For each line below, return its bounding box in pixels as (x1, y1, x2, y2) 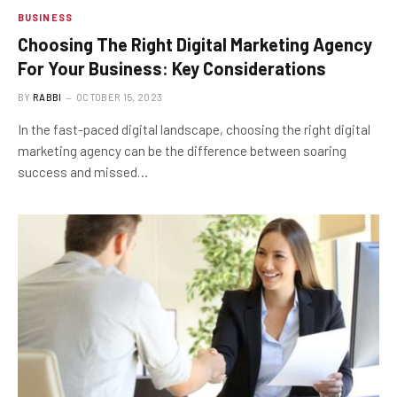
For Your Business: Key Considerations (18, 57, 326, 79)
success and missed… (18, 163, 148, 180)
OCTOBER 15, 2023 (76, 90, 163, 103)
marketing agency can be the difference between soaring (18, 142, 346, 159)
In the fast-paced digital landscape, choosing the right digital (18, 121, 370, 137)
